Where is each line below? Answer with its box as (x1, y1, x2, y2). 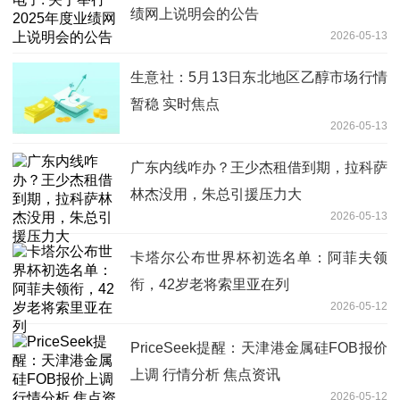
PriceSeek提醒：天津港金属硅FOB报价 (130, 340, 387, 356)
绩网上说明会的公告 (130, 6, 259, 22)
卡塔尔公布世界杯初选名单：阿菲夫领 (130, 250, 387, 266)
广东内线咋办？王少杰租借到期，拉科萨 (130, 160, 387, 176)
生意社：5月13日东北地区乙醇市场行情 (130, 70, 387, 86)
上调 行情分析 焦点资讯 (130, 367, 280, 383)
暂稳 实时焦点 (130, 96, 220, 112)
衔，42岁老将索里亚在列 (130, 277, 289, 293)
